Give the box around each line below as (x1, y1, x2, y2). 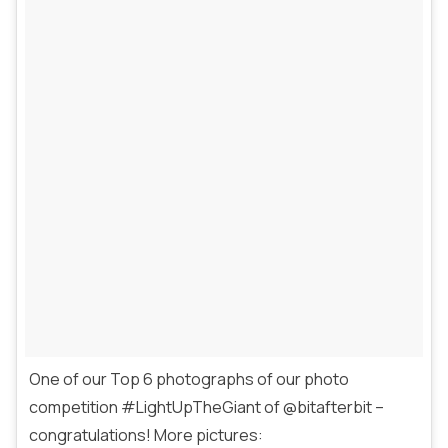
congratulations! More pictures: (29, 423, 263, 446)
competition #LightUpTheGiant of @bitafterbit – (29, 395, 384, 418)
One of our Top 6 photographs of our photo (29, 367, 349, 390)
